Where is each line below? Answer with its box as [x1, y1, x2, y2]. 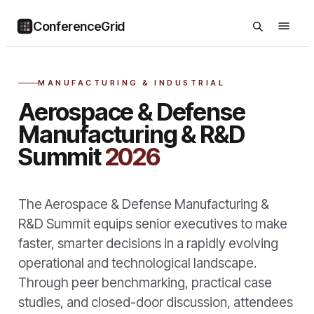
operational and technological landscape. [18, 255, 257, 271]
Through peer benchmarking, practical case [18, 275, 272, 291]
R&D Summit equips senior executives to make [18, 216, 287, 232]
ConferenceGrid [33, 18, 125, 34]
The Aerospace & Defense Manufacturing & [18, 196, 269, 212]
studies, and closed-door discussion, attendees [18, 294, 293, 310]
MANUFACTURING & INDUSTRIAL [38, 78, 226, 88]
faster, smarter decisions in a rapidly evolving [18, 235, 278, 252]
